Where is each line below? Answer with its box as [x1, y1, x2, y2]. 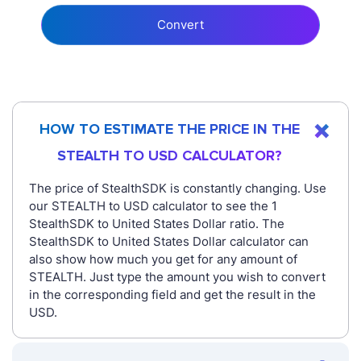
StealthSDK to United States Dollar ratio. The [29, 216, 284, 232]
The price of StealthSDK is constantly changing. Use [29, 180, 326, 197]
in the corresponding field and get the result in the [29, 287, 316, 303]
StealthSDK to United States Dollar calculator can [29, 234, 309, 250]
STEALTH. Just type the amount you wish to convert [29, 269, 326, 285]
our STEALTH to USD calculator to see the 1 [29, 198, 277, 214]
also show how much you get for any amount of [29, 251, 297, 268]
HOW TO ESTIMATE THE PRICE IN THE [39, 120, 300, 139]
